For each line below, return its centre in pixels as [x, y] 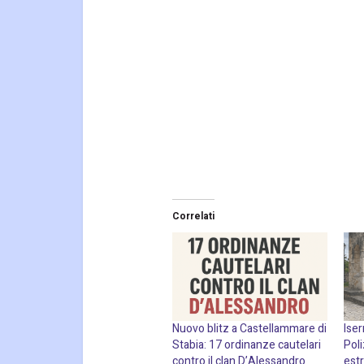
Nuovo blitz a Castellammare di [249, 329]
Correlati [193, 216]
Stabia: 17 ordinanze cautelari [247, 345]
